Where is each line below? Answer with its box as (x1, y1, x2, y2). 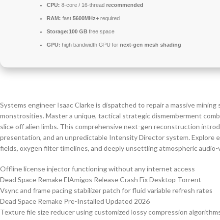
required (99, 15, 120, 22)
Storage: (47, 28, 69, 35)
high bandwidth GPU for (60, 42, 120, 48)
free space (87, 28, 114, 35)
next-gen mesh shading (120, 42, 181, 48)
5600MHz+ (73, 15, 99, 22)
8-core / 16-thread (60, 2, 106, 8)
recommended (106, 2, 143, 8)
